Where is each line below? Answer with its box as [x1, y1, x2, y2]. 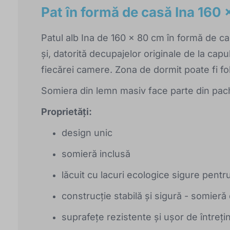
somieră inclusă [62, 148, 130, 159]
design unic [62, 127, 112, 138]
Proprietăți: [41, 106, 92, 117]
